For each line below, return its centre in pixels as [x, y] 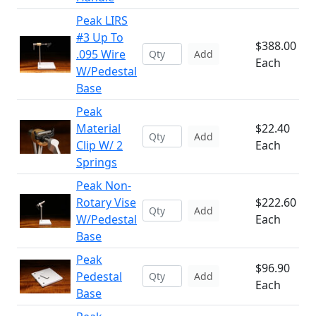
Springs [97, 162]
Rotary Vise [106, 202]
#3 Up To [100, 37]
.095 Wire [101, 54]
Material [98, 128]
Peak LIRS [102, 20]
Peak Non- [104, 186]
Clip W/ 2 [99, 145]
